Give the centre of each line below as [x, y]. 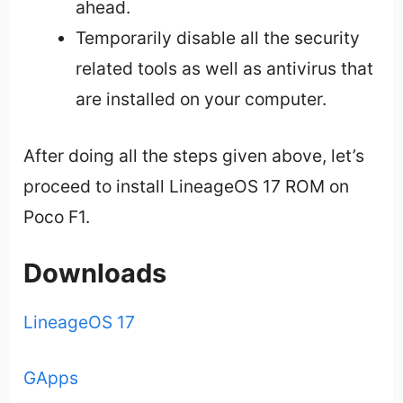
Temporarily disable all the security [217, 37]
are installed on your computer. [201, 99]
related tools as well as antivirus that [224, 68]
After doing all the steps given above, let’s [194, 155]
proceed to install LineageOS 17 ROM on [187, 186]
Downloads [95, 273]
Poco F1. [57, 216]
